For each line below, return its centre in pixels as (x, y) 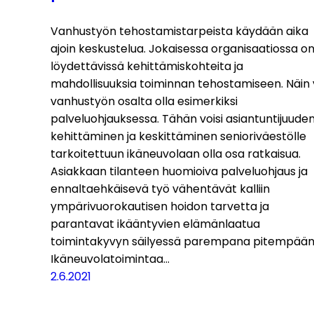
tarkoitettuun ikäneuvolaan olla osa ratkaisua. (176, 153)
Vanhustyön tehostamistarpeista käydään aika (179, 31)
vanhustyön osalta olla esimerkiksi (144, 101)
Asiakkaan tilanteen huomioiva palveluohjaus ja (179, 171)
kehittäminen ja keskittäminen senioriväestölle (178, 136)
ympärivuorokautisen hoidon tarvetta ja (160, 206)
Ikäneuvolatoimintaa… (110, 259)
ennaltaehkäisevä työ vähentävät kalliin (160, 189)
